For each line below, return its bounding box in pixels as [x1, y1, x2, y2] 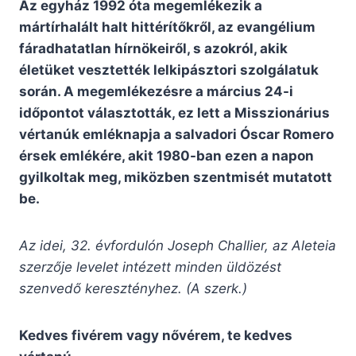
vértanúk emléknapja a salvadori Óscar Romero [19, 126, 334, 143]
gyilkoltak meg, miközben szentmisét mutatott [19, 169, 332, 186]
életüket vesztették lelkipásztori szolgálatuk [19, 62, 319, 79]
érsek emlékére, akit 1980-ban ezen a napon [19, 148, 314, 164]
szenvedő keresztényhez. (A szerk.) [19, 281, 247, 297]
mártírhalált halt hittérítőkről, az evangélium [19, 19, 315, 36]
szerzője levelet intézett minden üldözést [19, 259, 281, 276]
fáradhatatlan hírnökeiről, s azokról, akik [19, 41, 288, 57]
